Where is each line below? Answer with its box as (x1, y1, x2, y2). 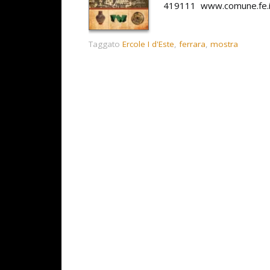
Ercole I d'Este (122, 39, 174, 50)
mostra (210, 39, 238, 50)
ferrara (179, 39, 206, 50)
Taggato (89, 39, 122, 50)
